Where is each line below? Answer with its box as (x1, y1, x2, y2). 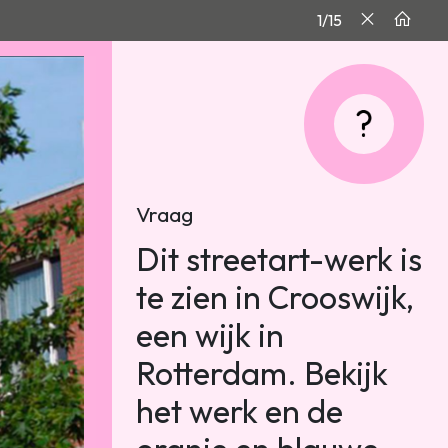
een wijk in (136, 315, 284, 355)
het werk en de (136, 391, 343, 431)
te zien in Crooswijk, (136, 277, 414, 317)
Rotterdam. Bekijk (136, 353, 388, 393)
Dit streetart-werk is (136, 239, 422, 279)
